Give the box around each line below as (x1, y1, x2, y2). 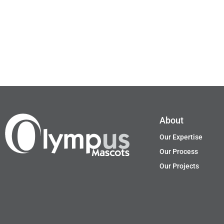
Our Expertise (159, 133, 202, 141)
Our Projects (159, 162, 199, 170)
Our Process (159, 147, 198, 155)
